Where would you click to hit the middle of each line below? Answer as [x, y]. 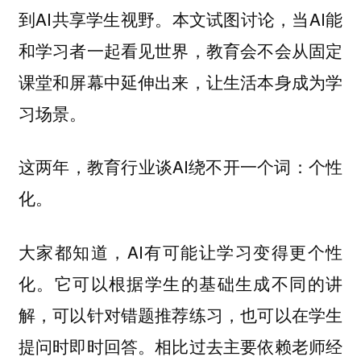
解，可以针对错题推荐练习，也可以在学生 [180, 314]
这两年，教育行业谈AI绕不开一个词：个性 [180, 166]
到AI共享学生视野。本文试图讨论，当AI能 [180, 18]
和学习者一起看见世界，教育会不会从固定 [180, 50]
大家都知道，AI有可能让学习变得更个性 [180, 251]
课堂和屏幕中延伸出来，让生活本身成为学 [180, 81]
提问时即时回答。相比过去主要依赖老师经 [180, 345]
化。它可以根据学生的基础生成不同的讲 [180, 282]
